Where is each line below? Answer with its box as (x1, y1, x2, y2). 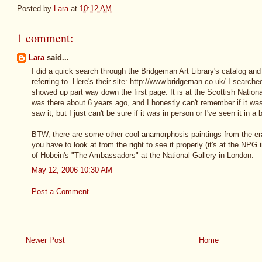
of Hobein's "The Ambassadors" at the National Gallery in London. (32, 151, 254, 160)
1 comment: (17, 29, 74, 46)
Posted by (17, 4, 54, 13)
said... (44, 53, 69, 62)
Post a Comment (32, 187, 89, 196)
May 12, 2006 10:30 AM (32, 165, 112, 174)
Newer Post (26, 235, 65, 244)
